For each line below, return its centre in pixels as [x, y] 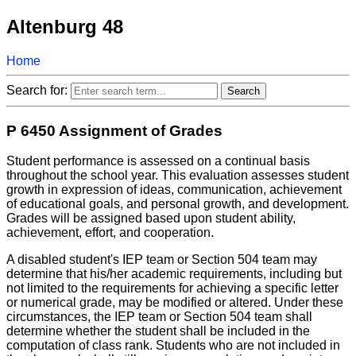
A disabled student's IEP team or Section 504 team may [162, 260]
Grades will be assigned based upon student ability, [151, 219]
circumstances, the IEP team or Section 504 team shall [159, 317]
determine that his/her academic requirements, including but [174, 274]
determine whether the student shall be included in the [158, 331]
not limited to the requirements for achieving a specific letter [172, 288]
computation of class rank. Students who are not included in [173, 346]
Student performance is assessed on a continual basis [158, 161]
